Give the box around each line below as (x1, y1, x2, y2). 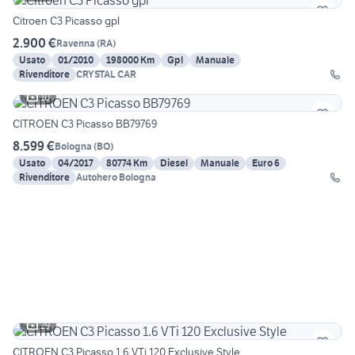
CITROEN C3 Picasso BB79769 (13, 116, 157, 132)
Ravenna (56, 36, 95, 49)
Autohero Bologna (76, 171, 156, 184)
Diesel (160, 157, 188, 170)
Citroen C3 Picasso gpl (13, 13, 120, 29)
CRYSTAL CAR (76, 68, 136, 81)
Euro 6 (252, 157, 280, 170)
